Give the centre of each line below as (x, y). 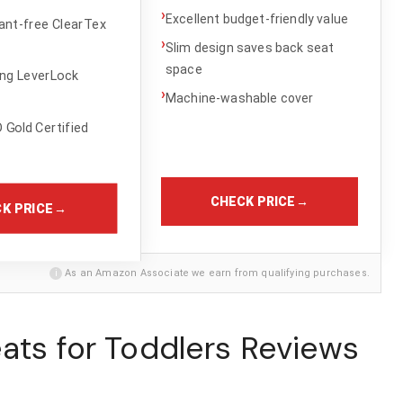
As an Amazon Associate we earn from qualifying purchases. (216, 273)
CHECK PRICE (253, 201)
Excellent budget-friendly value (257, 18)
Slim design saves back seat (250, 47)
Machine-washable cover (239, 98)
